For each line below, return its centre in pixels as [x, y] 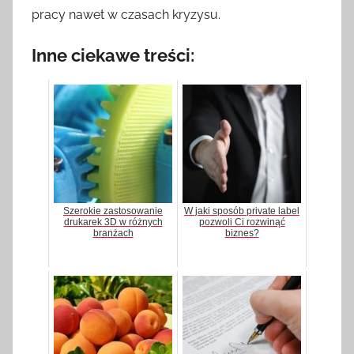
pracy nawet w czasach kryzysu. [126, 14]
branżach [113, 233]
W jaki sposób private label [242, 211]
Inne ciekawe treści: [113, 55]
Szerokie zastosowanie [113, 211]
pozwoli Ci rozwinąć [242, 222]
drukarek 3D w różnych [113, 222]
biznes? [242, 233]
